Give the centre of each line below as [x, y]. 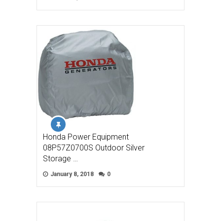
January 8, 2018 [71, 174]
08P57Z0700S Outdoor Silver [94, 147]
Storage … [60, 158]
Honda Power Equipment [86, 137]
